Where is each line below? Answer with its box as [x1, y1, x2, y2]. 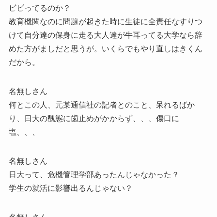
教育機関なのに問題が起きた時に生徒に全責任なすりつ [8, 17, 202, 26]
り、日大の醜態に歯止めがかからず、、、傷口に [8, 114, 179, 123]
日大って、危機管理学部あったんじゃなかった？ [8, 170, 179, 179]
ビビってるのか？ [8, 4, 71, 13]
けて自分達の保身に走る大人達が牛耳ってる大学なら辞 [8, 31, 202, 40]
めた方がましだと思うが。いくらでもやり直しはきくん [8, 45, 202, 53]
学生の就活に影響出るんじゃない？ [8, 184, 133, 193]
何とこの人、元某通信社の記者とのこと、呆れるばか [8, 101, 195, 109]
